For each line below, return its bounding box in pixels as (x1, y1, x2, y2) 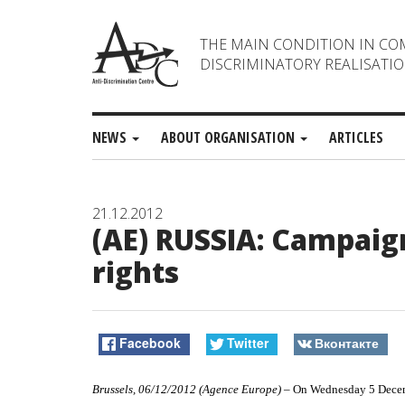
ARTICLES (329, 127, 383, 147)
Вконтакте (314, 334, 379, 353)
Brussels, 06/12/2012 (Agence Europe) (92, 381, 281, 396)
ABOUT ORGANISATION (161, 127, 298, 147)
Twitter (226, 334, 268, 353)
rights (92, 253, 179, 291)
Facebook (119, 334, 182, 353)
